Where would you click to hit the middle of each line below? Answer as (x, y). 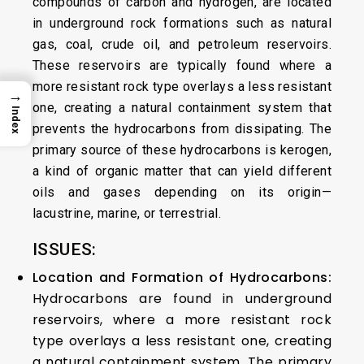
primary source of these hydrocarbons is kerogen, (182, 150)
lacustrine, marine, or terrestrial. (127, 213)
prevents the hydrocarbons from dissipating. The (182, 129)
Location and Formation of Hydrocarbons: (182, 277)
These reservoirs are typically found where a (182, 65)
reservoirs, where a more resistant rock (182, 320)
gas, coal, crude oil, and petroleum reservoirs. (182, 44)
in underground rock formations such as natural (182, 23)
